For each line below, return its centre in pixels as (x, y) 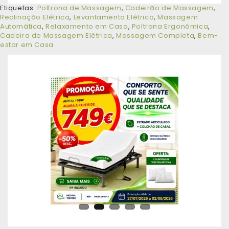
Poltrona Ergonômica (170, 27)
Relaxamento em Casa (87, 27)
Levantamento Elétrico (114, 17)
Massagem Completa (155, 36)
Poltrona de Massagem (79, 8)
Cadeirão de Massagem (169, 8)
